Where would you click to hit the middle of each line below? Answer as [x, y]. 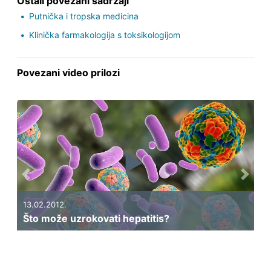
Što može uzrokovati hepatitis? [96, 218]
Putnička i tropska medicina [83, 16]
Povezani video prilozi [68, 73]
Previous [45, 181]
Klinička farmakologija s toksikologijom [104, 35]
